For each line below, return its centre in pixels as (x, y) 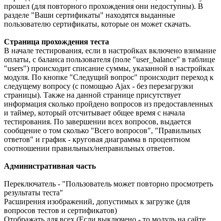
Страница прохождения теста (56, 42)
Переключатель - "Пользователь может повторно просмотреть (109, 184)
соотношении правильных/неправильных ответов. (89, 148)
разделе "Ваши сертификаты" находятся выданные (90, 15)
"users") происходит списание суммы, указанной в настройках (109, 69)
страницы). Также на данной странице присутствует (92, 95)
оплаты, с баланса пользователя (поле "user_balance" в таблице (110, 60)
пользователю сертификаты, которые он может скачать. (97, 24)
